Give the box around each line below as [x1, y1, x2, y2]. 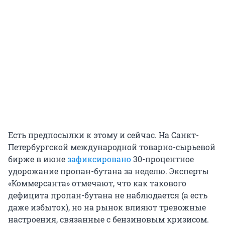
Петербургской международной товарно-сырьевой [8, 142, 215, 153]
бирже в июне [8, 154, 67, 165]
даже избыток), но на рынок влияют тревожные [8, 202, 206, 213]
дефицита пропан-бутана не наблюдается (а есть [8, 190, 207, 201]
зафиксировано [67, 154, 131, 165]
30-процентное [131, 154, 194, 165]
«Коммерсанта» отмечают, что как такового [8, 178, 186, 189]
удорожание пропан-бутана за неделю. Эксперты [8, 166, 209, 177]
